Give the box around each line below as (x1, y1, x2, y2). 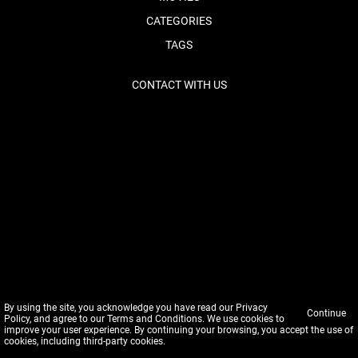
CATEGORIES (146, 14, 212, 27)
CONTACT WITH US (131, 78, 227, 91)
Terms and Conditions (107, 313, 202, 324)
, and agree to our (30, 313, 107, 324)
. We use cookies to (202, 313, 284, 324)
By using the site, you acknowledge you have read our (4, 302, 236, 313)
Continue (307, 308, 346, 319)
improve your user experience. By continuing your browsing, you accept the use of (4, 324, 353, 336)
